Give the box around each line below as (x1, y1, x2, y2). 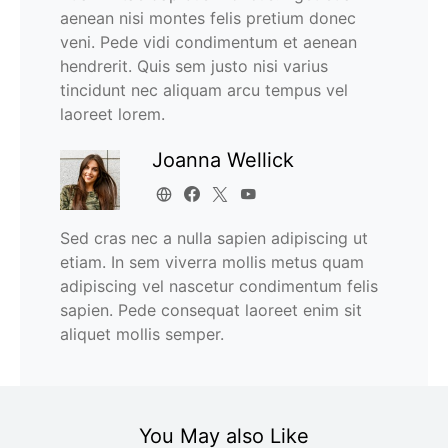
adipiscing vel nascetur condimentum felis (60, 276, 378, 297)
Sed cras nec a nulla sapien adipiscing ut (60, 228, 368, 249)
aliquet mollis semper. (60, 324, 224, 345)
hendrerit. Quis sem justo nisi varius (60, 56, 328, 77)
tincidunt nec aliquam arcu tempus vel (60, 80, 348, 101)
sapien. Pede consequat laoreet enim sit (60, 300, 362, 321)
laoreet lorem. (60, 104, 165, 125)
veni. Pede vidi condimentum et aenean (60, 32, 357, 53)
